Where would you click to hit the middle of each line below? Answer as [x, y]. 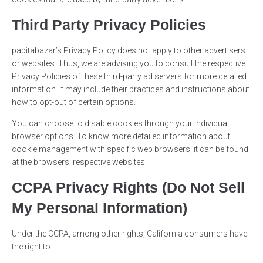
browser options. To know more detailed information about [121, 136]
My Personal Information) [100, 208]
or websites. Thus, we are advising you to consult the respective [129, 64]
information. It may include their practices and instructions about [131, 90]
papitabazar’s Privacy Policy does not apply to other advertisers [129, 51]
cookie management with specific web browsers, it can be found [130, 149]
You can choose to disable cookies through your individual [120, 124]
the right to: [32, 247]
